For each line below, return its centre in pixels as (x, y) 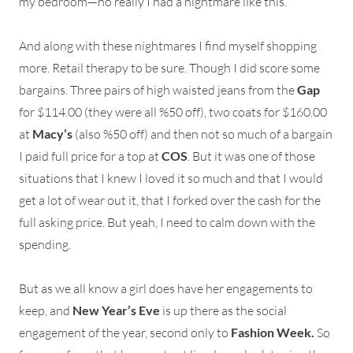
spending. (45, 245)
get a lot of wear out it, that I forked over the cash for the (170, 201)
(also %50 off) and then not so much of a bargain (203, 134)
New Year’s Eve (116, 310)
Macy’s (52, 134)
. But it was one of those (251, 156)
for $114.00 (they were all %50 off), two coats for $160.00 (173, 112)
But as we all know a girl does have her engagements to (166, 289)
